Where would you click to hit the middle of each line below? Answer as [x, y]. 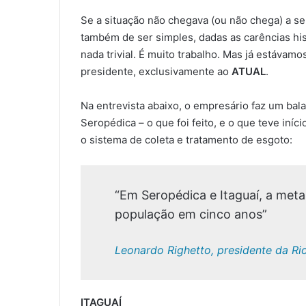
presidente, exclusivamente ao [156, 72]
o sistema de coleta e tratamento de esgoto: [186, 140]
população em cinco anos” [191, 214]
